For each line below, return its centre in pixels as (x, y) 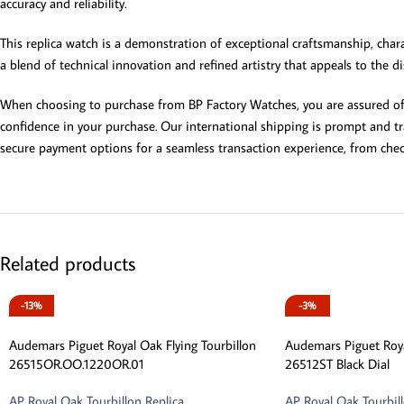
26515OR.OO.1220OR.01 (77, 364)
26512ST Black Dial (337, 364)
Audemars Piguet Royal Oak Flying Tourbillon (133, 345)
